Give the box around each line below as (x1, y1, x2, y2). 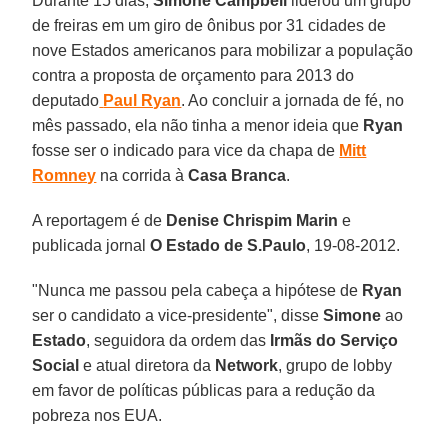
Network (215, 356, 279, 374)
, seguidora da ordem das (86, 331, 271, 349)
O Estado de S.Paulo (150, 236, 307, 254)
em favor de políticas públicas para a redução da (32, 381, 376, 399)
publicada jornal (32, 236, 151, 254)
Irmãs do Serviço (270, 331, 399, 349)
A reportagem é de (32, 211, 167, 229)
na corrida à (96, 166, 189, 184)
